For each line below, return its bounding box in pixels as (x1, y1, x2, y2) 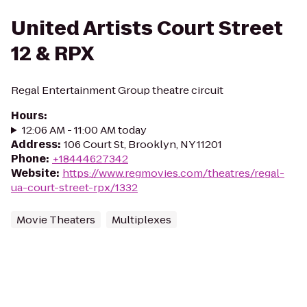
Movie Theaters (16, 212, 95, 227)
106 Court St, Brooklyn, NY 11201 (64, 137, 222, 151)
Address (11, 137, 58, 151)
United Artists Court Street (11, 15, 283, 42)
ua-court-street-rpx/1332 (11, 180, 138, 195)
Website (11, 166, 56, 180)
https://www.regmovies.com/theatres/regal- (62, 166, 284, 180)
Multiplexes (112, 212, 171, 227)
